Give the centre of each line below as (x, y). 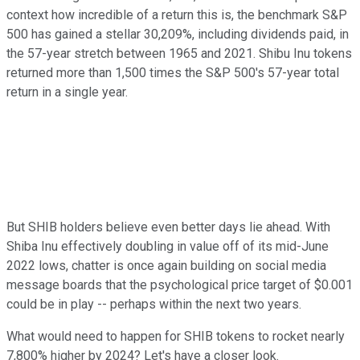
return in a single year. (67, 92)
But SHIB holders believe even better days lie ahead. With (168, 227)
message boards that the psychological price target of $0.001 (180, 285)
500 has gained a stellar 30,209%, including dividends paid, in (178, 35)
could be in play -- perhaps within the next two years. (154, 305)
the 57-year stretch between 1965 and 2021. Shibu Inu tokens (179, 54)
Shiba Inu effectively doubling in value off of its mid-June (168, 247)
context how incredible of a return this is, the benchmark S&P (177, 15)
